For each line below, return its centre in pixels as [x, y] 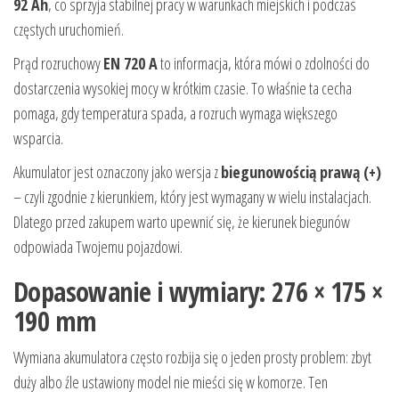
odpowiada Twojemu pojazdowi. [98, 247]
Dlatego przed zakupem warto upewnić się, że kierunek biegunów [182, 222]
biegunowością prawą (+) [301, 172]
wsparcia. [38, 138]
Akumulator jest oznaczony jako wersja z [117, 172]
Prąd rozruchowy [58, 64]
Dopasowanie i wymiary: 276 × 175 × [198, 292]
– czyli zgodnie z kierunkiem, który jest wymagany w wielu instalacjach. [192, 197]
